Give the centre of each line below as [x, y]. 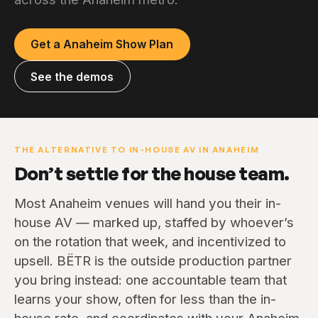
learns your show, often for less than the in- [145, 300]
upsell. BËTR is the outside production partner [153, 261]
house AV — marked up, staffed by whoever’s [154, 223]
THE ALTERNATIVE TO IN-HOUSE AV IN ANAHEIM [137, 150]
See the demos [72, 76]
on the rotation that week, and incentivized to [150, 242]
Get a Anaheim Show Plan [102, 44]
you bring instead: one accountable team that [150, 280]
